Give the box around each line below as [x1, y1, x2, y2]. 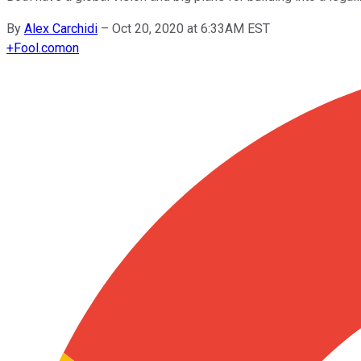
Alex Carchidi [24, 20, 98, 36]
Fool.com [14, 39, 65, 56]
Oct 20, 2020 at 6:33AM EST [112, 20, 270, 36]
